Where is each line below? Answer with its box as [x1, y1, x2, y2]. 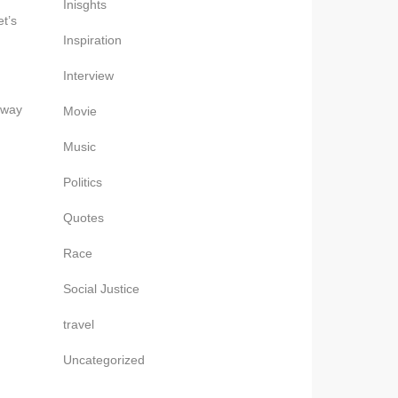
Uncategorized [63, 353, 145, 367]
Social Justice [63, 282, 139, 296]
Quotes [63, 211, 104, 225]
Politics [63, 175, 102, 189]
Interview [63, 68, 114, 83]
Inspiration [63, 33, 122, 47]
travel [63, 317, 94, 331]
